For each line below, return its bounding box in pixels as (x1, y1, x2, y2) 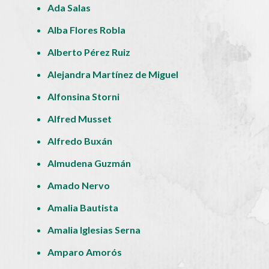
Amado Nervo (47, 179, 110, 191)
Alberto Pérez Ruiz (47, 46, 131, 58)
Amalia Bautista (47, 201, 119, 213)
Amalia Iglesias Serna (47, 223, 141, 235)
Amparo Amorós (47, 246, 122, 258)
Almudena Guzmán (47, 157, 131, 169)
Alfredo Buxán (47, 134, 113, 147)
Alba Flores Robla (47, 23, 126, 35)
